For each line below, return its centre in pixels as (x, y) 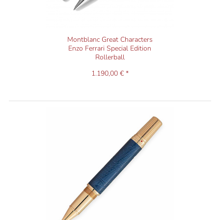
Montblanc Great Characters (110, 40)
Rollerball (110, 57)
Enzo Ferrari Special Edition (110, 49)
